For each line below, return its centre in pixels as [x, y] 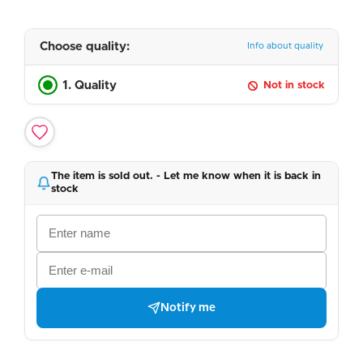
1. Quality [90, 86]
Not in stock [294, 86]
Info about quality [285, 47]
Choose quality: [85, 46]
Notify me [188, 307]
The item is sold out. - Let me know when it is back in [186, 176]
